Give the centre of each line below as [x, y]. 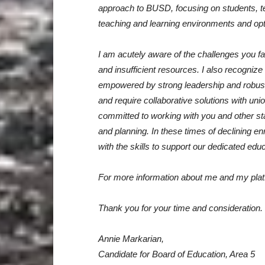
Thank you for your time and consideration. [180, 208]
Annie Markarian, [131, 239]
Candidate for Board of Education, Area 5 [176, 254]
